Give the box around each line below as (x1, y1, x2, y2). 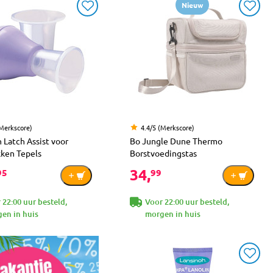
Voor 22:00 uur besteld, (145, 196, 229, 207)
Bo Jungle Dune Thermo (130, 135, 222, 146)
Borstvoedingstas (130, 147, 197, 158)
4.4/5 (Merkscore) (141, 122, 194, 132)
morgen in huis (145, 208, 200, 219)
